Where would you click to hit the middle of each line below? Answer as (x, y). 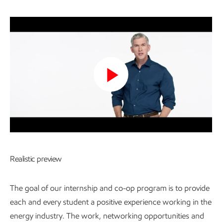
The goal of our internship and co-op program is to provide (110, 188)
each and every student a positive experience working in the (111, 202)
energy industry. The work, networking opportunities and (107, 216)
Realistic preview (36, 159)
